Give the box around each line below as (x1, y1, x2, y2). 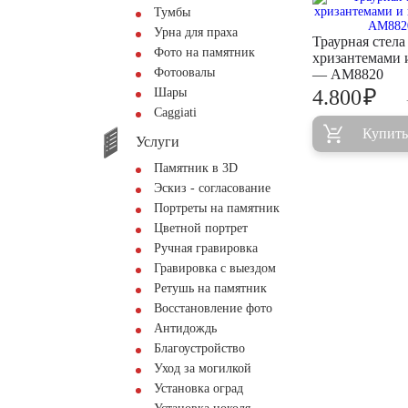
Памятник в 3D (154, 161, 238, 175)
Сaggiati (154, 106, 197, 119)
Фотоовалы (154, 66, 215, 79)
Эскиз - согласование (154, 181, 270, 195)
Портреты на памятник (154, 201, 280, 215)
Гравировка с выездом (154, 261, 276, 275)
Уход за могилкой (154, 362, 251, 375)
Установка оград (154, 382, 243, 395)
